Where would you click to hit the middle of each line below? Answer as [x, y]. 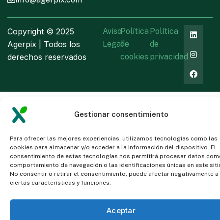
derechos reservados [47, 57]
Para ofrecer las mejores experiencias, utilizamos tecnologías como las [114, 138]
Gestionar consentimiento [121, 114]
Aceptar [121, 210]
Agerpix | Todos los [44, 44]
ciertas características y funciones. [60, 183]
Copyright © [32, 31]
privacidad [169, 56]
